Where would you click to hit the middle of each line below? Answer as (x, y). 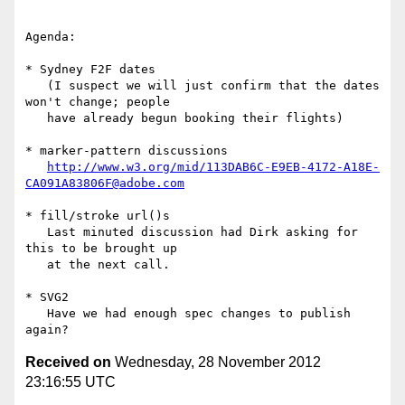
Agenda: (51, 37)
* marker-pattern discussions (127, 151)
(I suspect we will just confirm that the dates (36, 86)
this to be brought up (101, 249)
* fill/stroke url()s (98, 216)
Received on (68, 363)
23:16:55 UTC (71, 382)
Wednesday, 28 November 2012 (216, 363)
